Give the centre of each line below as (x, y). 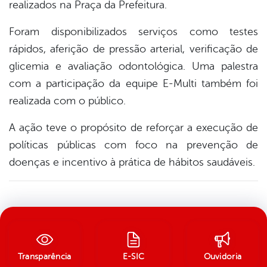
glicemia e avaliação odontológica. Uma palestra (133, 66)
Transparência (44, 257)
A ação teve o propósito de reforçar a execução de (133, 127)
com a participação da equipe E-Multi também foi (133, 83)
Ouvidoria (223, 257)
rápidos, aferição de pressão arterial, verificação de (133, 49)
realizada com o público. (67, 100)
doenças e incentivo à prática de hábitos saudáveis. (132, 162)
